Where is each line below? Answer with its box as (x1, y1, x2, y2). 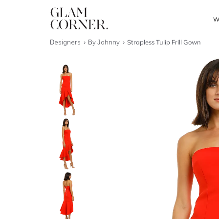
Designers (50, 38, 82, 46)
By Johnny (88, 38, 122, 46)
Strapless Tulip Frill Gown (127, 38, 201, 46)
